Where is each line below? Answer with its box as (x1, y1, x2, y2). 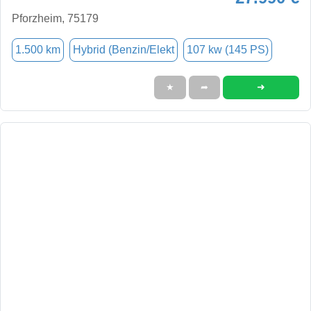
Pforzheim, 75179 (12, 12, 99, 24)
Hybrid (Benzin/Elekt (73, 43, 174, 56)
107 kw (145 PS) (187, 43, 269, 56)
